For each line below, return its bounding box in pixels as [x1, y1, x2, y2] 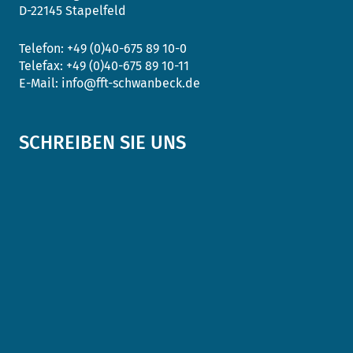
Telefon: [19, 41, 67, 57]
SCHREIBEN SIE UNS [19, 132, 186, 154]
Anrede [19, 190, 69, 208]
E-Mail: [19, 76, 61, 91]
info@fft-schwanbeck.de [61, 76, 200, 91]
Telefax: [19, 58, 66, 74]
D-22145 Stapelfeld [19, 3, 126, 19]
